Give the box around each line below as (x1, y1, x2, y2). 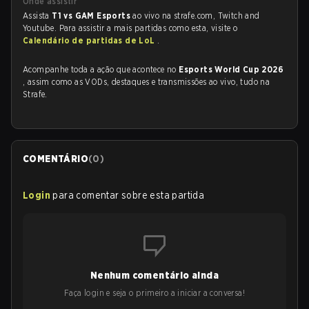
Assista (23, 10, 52, 21)
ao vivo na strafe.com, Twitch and (132, 10, 260, 21)
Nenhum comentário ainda (90, 270, 219, 281)
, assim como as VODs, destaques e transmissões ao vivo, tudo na (23, 77, 270, 87)
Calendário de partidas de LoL (23, 35, 157, 46)
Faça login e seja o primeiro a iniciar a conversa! (64, 288, 245, 298)
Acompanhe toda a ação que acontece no (23, 64, 179, 74)
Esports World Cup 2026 (179, 64, 284, 74)
